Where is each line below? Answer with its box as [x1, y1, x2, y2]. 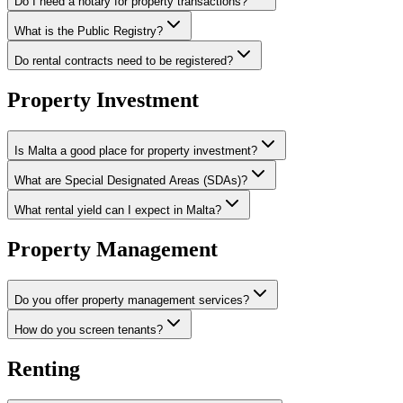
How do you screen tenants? [14, 322, 163, 336]
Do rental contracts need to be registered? [14, 54, 233, 68]
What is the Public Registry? [14, 24, 163, 39]
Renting [7, 356, 80, 381]
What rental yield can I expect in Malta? [14, 203, 221, 218]
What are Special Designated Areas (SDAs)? [14, 174, 247, 188]
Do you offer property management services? [14, 292, 249, 307]
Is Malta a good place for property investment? [14, 144, 257, 158]
